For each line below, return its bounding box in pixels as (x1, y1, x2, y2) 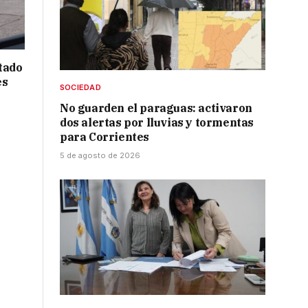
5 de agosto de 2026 (60, 151, 140, 161)
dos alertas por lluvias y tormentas (60, 115, 254, 130)
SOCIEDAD (60, 82, 101, 93)
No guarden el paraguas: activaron (60, 101, 252, 115)
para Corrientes (60, 130, 149, 144)
